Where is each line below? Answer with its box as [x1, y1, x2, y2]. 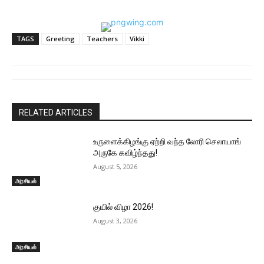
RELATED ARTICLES [19, 107, 93, 117]
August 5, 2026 [93, 161, 138, 171]
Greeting [46, 34, 75, 43]
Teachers [87, 34, 118, 43]
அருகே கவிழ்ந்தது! [93, 147, 158, 157]
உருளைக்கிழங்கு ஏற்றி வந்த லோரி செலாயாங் [93, 136, 242, 146]
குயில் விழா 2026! [93, 202, 154, 212]
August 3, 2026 [93, 216, 138, 226]
